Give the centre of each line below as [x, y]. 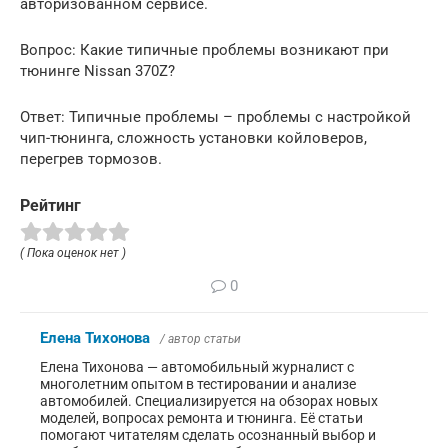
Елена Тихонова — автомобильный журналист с [197, 366]
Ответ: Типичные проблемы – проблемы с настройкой [215, 117]
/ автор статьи [200, 338]
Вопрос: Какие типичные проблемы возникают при [204, 50]
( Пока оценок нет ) [73, 252]
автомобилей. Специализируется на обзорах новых [209, 400]
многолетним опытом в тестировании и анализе [198, 383]
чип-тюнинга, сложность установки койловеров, [193, 138]
